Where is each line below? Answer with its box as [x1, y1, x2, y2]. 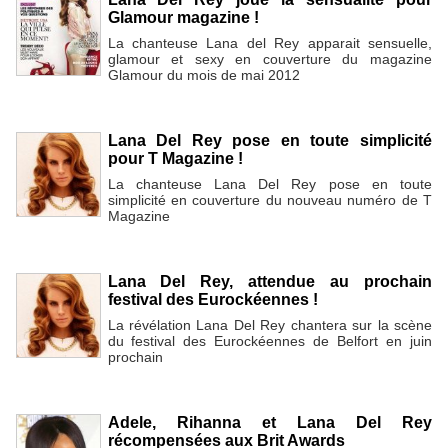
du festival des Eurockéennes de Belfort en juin [107, 333, 432, 350]
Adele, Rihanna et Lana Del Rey [107, 414, 432, 432]
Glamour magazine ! [107, 8, 259, 26]
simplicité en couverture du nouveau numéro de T [107, 191, 432, 208]
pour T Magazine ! [107, 150, 243, 168]
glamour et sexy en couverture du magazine [107, 50, 432, 67]
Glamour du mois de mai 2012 [107, 66, 300, 83]
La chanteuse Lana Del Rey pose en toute [107, 175, 432, 192]
